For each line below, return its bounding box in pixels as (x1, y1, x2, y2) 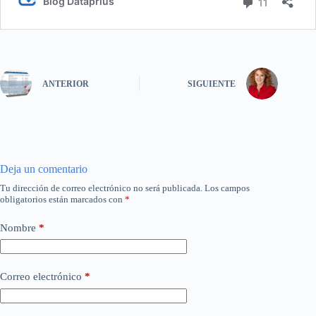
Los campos (205, 182, 250, 193)
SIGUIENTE (188, 79, 236, 90)
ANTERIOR (42, 79, 89, 90)
